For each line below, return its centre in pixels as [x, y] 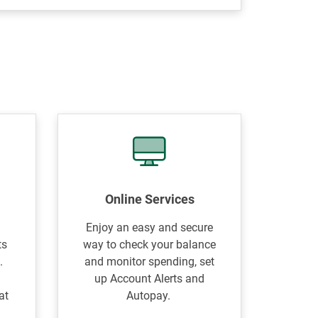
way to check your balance [150, 245]
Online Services [149, 199]
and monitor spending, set [150, 262]
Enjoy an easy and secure [150, 227]
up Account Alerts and [150, 279]
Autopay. [149, 296]
